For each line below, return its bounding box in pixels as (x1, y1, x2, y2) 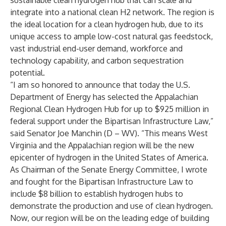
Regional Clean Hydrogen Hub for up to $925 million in (10, 104, 209, 114)
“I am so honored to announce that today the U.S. (10, 80, 190, 90)
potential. (10, 68, 45, 78)
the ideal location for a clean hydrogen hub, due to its (10, 19, 203, 29)
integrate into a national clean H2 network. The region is (10, 7, 214, 17)
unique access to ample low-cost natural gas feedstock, (10, 31, 213, 41)
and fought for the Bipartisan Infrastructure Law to (10, 177, 193, 187)
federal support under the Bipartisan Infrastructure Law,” (10, 116, 213, 126)
